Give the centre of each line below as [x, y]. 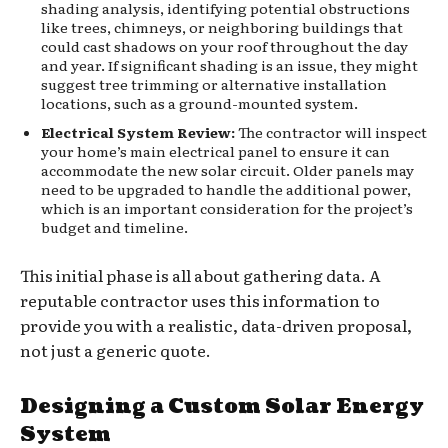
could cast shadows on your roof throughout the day [224, 45]
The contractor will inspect [331, 131]
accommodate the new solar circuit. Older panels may [227, 169]
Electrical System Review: [138, 131]
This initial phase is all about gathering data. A [200, 274]
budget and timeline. [114, 226]
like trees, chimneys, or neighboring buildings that [222, 26]
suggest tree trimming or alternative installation [214, 83]
